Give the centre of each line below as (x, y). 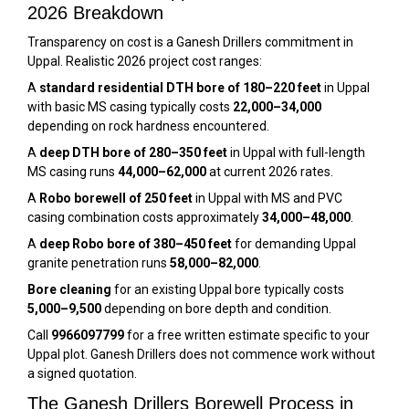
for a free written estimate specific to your (247, 335)
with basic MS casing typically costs (130, 106)
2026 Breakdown (95, 12)
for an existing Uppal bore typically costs (228, 289)
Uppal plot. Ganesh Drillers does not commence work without (201, 354)
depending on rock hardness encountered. (148, 126)
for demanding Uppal (294, 243)
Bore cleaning (69, 289)
